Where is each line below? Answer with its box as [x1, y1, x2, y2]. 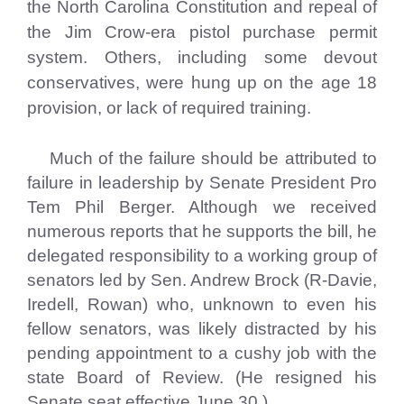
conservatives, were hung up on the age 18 [27, 73, 377, 92]
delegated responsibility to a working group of [27, 246, 377, 265]
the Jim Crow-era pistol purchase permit [27, 23, 377, 41]
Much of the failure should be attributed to [27, 149, 377, 168]
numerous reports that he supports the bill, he [27, 222, 377, 241]
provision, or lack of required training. [27, 98, 311, 117]
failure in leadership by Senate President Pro [27, 173, 377, 192]
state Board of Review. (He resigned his [27, 368, 377, 387]
